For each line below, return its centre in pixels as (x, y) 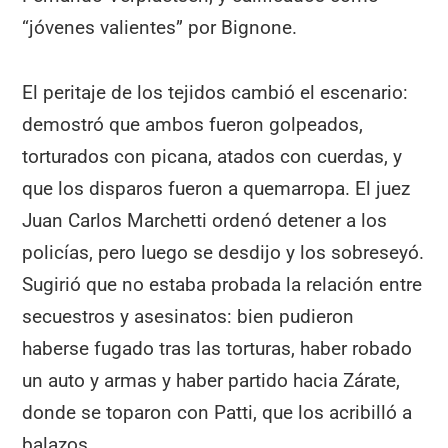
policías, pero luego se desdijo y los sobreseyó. (223, 252)
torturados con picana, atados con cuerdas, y (212, 156)
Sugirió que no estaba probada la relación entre (222, 284)
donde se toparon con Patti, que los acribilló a (217, 412)
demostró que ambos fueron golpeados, (193, 124)
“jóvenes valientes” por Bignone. (160, 28)
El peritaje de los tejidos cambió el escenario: (215, 92)
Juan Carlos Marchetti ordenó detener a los (205, 220)
